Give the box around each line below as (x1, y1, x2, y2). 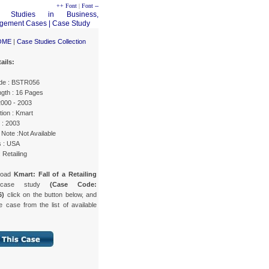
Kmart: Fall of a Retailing (13, 170, 97, 178)
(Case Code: (50, 180, 97, 188)
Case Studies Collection (17, 37, 86, 45)
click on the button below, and (4, 190, 97, 198)
